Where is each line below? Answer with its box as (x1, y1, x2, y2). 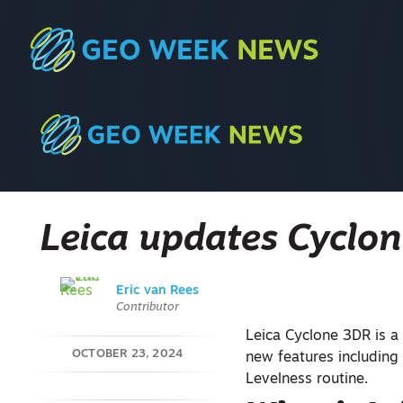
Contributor (116, 301, 180, 313)
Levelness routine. (246, 372, 369, 387)
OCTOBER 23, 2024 (72, 348, 184, 360)
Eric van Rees (116, 284, 200, 298)
